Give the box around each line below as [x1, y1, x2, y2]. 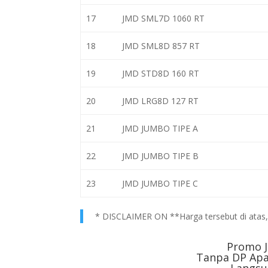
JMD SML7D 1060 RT [121, 13, 205, 24]
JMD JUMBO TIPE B [121, 150, 199, 162]
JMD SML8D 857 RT [121, 40, 200, 51]
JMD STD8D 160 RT [121, 68, 199, 79]
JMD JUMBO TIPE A [121, 123, 198, 134]
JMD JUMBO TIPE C [121, 178, 198, 189]
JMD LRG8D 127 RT [121, 95, 199, 106]
